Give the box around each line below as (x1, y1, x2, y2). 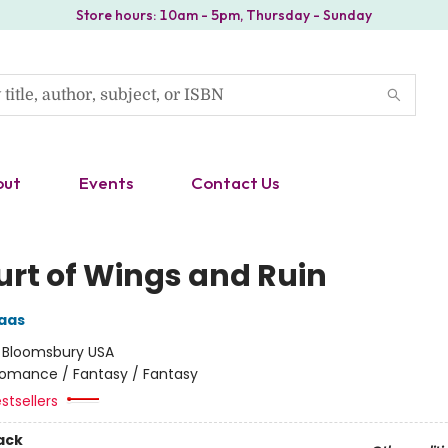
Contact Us (191, 172, 279, 193)
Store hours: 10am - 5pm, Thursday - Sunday (76, 6, 372, 24)
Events (79, 172, 133, 193)
